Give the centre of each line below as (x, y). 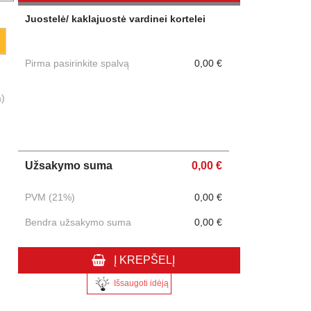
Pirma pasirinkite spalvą (77, 64)
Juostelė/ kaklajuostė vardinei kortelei (116, 19)
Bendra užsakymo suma (78, 222)
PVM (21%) (50, 197)
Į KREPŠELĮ (144, 260)
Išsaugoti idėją (142, 283)
